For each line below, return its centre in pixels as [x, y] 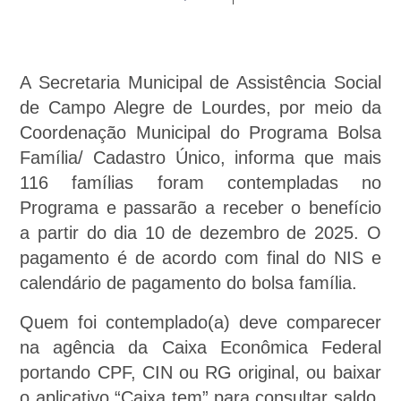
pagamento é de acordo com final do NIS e [200, 258]
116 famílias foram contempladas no [200, 183]
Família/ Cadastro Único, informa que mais [200, 158]
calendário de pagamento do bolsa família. [189, 283]
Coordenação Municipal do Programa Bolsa [200, 132]
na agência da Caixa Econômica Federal [200, 347]
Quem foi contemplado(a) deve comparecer [200, 322]
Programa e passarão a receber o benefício [200, 208]
